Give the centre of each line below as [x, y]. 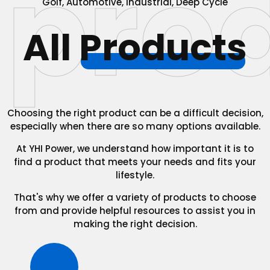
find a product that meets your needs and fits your [135, 162]
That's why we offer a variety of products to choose [135, 197]
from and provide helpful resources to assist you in [135, 211]
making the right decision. [135, 224]
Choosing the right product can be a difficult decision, [135, 113]
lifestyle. [135, 175]
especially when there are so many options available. [135, 126]
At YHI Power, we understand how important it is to [135, 149]
